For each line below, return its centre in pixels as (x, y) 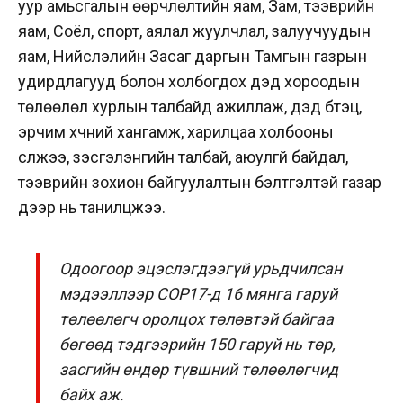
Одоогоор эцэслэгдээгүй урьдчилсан (201, 268)
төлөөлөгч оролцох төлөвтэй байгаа (197, 318)
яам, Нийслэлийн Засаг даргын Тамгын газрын (193, 56)
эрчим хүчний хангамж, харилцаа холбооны (176, 131)
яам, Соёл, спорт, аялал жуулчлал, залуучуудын (194, 31)
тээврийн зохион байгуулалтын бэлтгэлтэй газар (200, 182)
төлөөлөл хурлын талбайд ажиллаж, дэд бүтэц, (190, 106)
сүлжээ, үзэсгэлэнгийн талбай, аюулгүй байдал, (183, 157)
